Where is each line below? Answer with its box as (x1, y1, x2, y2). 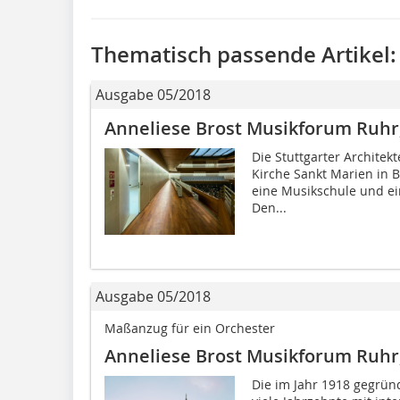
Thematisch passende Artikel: (91, 39, 396, 69)
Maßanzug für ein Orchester (104, 319, 275, 337)
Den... (251, 198, 287, 216)
